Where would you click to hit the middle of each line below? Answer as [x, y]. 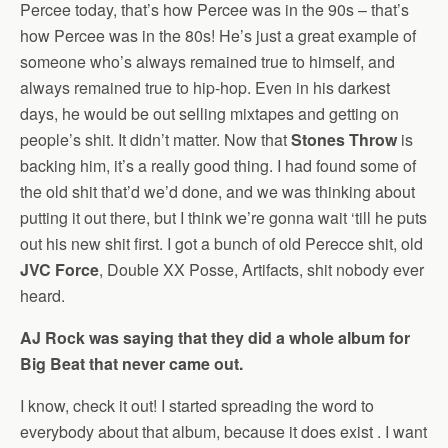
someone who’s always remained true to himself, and [207, 62]
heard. [42, 296]
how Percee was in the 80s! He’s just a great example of [218, 36]
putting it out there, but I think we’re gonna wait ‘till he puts [223, 218]
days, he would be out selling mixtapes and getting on [209, 114]
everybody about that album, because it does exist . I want [223, 432]
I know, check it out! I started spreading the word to [197, 406]
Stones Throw [344, 140]
